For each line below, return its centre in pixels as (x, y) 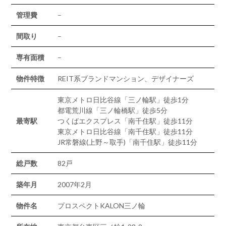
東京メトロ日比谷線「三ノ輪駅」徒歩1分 (123, 100)
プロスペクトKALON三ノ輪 (102, 206)
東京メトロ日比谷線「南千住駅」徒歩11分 (125, 131)
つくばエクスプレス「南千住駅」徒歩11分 (125, 121)
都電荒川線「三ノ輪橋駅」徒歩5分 (113, 110)
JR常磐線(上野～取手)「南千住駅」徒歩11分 (128, 142)
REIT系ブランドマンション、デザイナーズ (126, 78)
